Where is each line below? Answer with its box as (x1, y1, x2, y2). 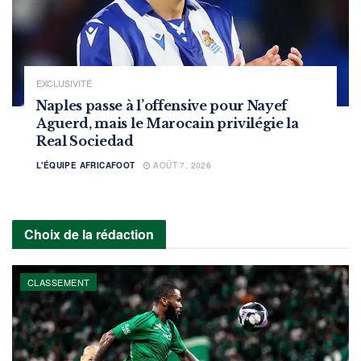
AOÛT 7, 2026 (151, 159, 212, 171)
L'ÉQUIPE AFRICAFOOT (36, 159, 135, 171)
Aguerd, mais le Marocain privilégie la (36, 114, 299, 131)
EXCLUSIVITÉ (36, 76, 92, 89)
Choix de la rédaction (24, 224, 154, 243)
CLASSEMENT (27, 275, 90, 288)
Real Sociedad (36, 132, 134, 149)
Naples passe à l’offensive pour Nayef (36, 97, 288, 114)
